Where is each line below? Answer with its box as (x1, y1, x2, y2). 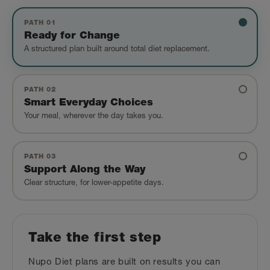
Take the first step (28, 232, 162, 246)
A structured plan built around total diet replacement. (24, 46, 210, 54)
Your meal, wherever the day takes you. (24, 113, 163, 121)
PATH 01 (24, 20, 57, 27)
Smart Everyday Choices (24, 98, 153, 109)
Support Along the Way (24, 165, 145, 176)
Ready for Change (24, 31, 120, 42)
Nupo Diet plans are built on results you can (28, 258, 221, 268)
